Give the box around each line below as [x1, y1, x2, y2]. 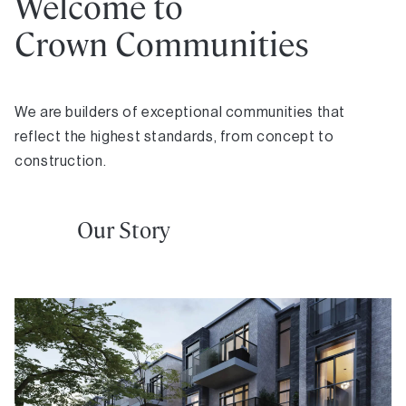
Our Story [76, 216, 170, 245]
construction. [14, 151, 107, 169]
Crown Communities [14, 23, 309, 66]
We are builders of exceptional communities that [14, 102, 346, 121]
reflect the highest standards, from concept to [14, 127, 334, 145]
